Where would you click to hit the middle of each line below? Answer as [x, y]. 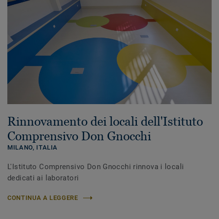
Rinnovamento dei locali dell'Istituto [105, 121]
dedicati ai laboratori [43, 178]
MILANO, [22, 148]
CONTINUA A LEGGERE [43, 198]
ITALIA [47, 148]
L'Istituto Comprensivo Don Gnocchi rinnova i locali [96, 167]
